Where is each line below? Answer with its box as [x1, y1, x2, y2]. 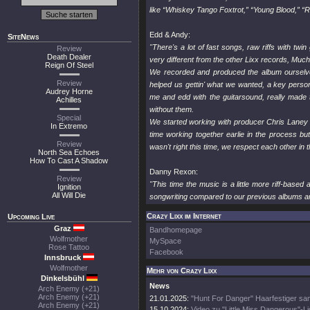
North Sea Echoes [38, 148, 100, 156]
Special [57, 113, 82, 122]
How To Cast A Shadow [30, 156, 109, 165]
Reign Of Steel [45, 61, 93, 69]
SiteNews [8, 33, 39, 41]
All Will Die [52, 191, 86, 199]
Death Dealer [47, 53, 91, 61]
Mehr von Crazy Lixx [147, 266, 217, 275]
